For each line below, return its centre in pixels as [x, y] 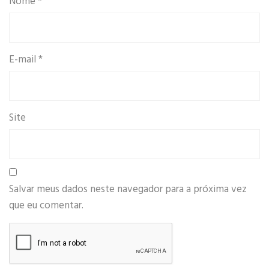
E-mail [24, 60]
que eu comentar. [46, 206]
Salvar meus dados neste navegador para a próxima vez [128, 190]
